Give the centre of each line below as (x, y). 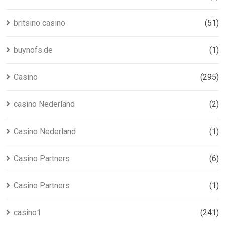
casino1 (27, 213)
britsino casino (39, 23)
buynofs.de (33, 50)
